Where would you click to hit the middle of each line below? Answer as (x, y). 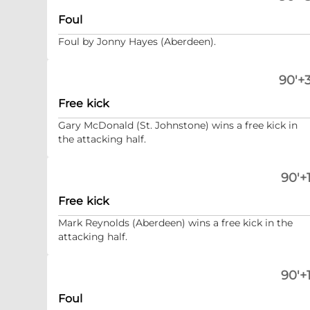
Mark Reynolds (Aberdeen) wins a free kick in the (175, 223)
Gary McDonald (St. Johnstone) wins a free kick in (178, 125)
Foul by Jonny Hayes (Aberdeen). (137, 42)
